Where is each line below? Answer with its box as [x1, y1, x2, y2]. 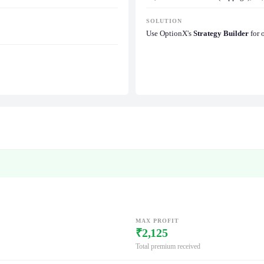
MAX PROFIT [136, 217, 179, 224]
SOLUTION [146, 18, 182, 25]
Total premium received [136, 242, 200, 250]
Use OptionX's [146, 29, 193, 38]
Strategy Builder [193, 29, 249, 38]
